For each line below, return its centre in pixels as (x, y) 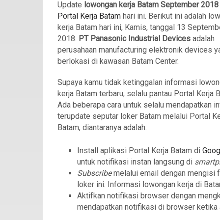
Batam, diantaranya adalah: (102, 127)
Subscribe (95, 173)
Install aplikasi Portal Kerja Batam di (140, 151)
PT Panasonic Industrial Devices (135, 39)
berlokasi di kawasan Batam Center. (118, 61)
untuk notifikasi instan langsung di (136, 162)
